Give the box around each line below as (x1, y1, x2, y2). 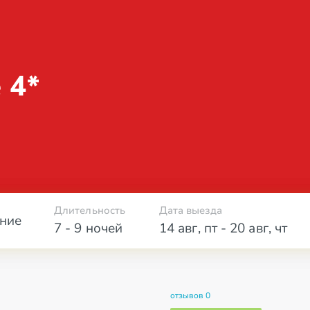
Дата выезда (159, 203, 222, 217)
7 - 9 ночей (54, 219, 122, 237)
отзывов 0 (170, 290, 210, 301)
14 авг (159, 219, 198, 237)
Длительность (54, 203, 126, 217)
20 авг (230, 219, 268, 237)
